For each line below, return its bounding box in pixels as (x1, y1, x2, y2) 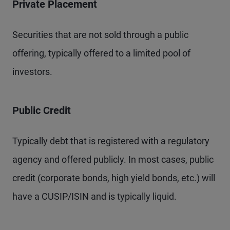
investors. (12, 66, 52, 77)
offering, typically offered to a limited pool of (12, 47, 190, 59)
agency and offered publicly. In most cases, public (12, 154, 214, 165)
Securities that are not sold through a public (12, 29, 188, 40)
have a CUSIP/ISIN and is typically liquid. (12, 190, 177, 202)
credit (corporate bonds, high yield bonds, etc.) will (12, 172, 215, 183)
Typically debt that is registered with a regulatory (12, 135, 209, 146)
